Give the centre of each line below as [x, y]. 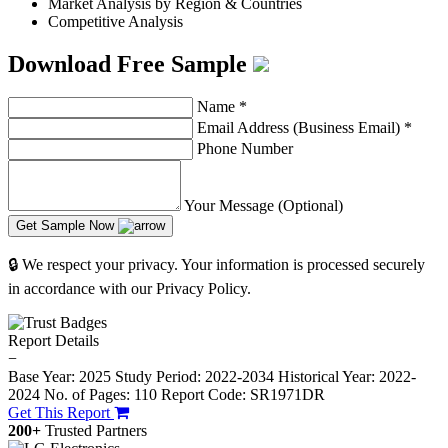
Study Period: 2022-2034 [194, 377]
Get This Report [61, 413]
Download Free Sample [130, 63]
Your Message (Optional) [263, 206]
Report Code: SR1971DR [243, 395]
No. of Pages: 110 [100, 395]
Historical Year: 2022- [347, 377]
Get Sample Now [67, 226]
